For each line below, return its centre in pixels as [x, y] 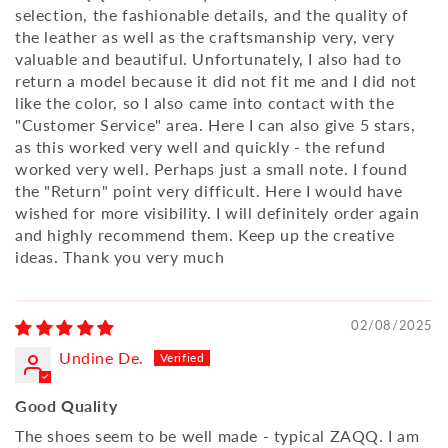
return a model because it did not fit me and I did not [216, 81]
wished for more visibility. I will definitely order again [217, 213]
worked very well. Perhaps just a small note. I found [211, 169]
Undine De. [101, 358]
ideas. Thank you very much [120, 257]
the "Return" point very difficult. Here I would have [209, 191]
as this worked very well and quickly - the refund [200, 147]
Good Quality [66, 406]
